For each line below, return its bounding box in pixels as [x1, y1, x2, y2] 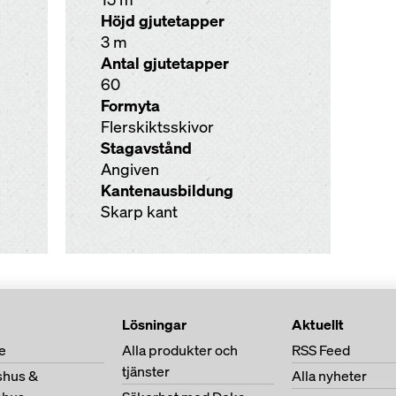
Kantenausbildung [100, 180, 233, 201]
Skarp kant [100, 202, 178, 222]
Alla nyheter [292, 366, 367, 385]
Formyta [100, 95, 160, 116]
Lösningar [122, 315, 187, 334]
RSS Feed [292, 340, 350, 360]
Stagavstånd [100, 138, 192, 158]
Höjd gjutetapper [100, 11, 225, 31]
